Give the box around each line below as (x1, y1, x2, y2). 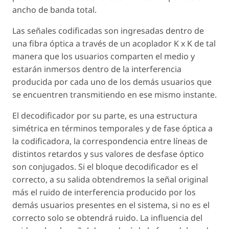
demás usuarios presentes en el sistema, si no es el (12, 199, 210, 211)
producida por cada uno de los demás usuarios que (12, 76, 212, 88)
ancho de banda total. (12, 4, 97, 16)
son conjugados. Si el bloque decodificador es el (12, 161, 198, 173)
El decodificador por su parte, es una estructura (12, 110, 197, 122)
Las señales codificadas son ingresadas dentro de (12, 25, 204, 37)
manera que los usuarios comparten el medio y (12, 51, 195, 62)
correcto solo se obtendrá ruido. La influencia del (12, 212, 202, 224)
